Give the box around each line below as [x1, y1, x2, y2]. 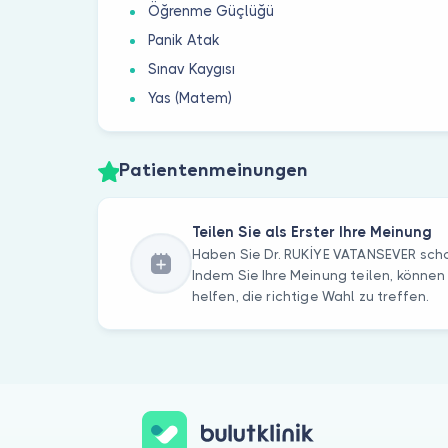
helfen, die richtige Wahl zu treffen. [191, 288, 429, 304]
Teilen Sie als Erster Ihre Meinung [191, 223, 432, 240]
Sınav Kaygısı [148, 61, 236, 78]
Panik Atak [148, 32, 221, 49]
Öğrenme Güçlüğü [148, 3, 275, 20]
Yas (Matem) [148, 90, 233, 107]
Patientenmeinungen [118, 161, 308, 180]
